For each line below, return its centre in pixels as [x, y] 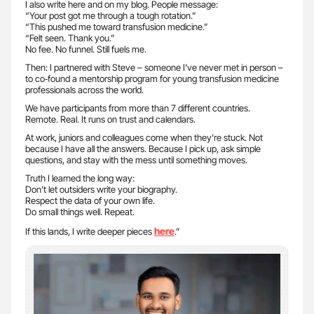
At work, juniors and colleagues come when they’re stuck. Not [144, 137]
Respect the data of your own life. [90, 200]
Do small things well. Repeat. [80, 211]
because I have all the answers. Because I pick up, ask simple [143, 148]
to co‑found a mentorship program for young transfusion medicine [152, 78]
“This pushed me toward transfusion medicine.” [117, 26]
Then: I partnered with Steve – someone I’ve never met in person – [154, 67]
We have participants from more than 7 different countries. [138, 108]
